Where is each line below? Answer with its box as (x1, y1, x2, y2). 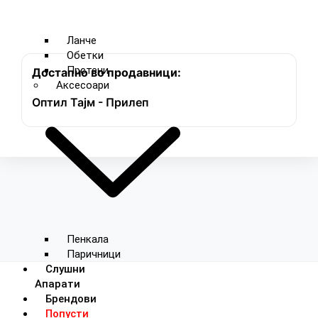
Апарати (34, 278, 80, 291)
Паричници (66, 248, 121, 261)
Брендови (45, 292, 97, 306)
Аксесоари (55, 79, 109, 92)
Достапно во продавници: (32, 65, 181, 79)
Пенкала (66, 233, 109, 246)
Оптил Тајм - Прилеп (32, 95, 148, 109)
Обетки (66, 49, 104, 62)
